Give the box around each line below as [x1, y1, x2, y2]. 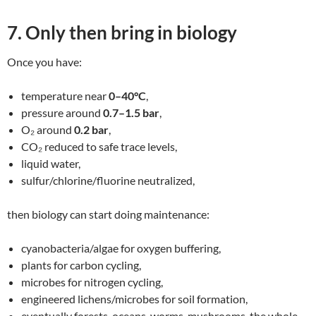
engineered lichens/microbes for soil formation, [21, 291, 248, 305]
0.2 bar [74, 122, 109, 136]
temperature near [21, 88, 109, 102]
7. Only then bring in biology [7, 20, 237, 44]
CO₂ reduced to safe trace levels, [21, 139, 177, 153]
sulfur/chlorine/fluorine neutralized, [21, 173, 195, 187]
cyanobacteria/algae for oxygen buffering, [21, 241, 221, 255]
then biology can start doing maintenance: [7, 207, 209, 221]
